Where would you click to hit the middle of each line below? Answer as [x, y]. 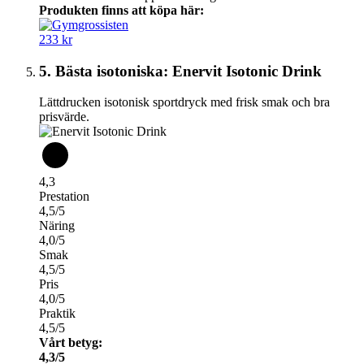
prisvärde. [64, 117]
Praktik [57, 314]
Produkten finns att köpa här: [121, 10]
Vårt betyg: [71, 343]
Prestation [64, 197]
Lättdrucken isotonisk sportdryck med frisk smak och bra [184, 102]
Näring [57, 226]
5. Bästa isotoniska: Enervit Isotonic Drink [180, 71]
